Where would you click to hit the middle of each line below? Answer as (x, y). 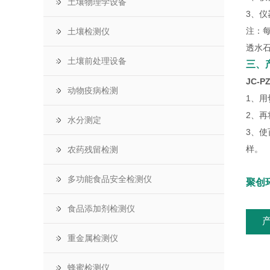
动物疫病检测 (93, 90)
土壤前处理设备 (97, 61)
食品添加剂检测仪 (101, 209)
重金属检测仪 (93, 238)
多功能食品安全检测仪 (110, 179)
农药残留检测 (93, 149)
